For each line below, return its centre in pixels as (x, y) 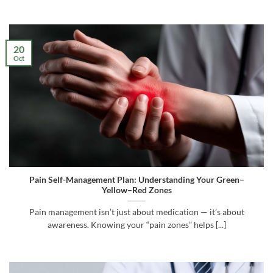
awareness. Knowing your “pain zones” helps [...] (136, 225)
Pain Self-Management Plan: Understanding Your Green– (136, 179)
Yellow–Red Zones (136, 190)
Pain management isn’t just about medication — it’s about (136, 212)
